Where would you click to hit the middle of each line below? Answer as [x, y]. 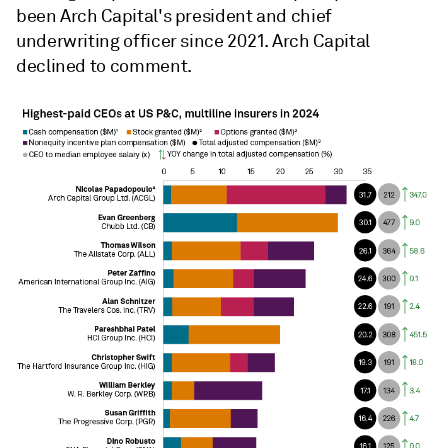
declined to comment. [104, 66]
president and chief [253, 16]
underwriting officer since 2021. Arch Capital [193, 41]
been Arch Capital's [95, 16]
